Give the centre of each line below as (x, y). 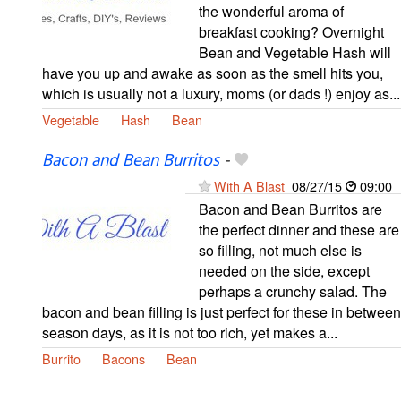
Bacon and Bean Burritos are (290, 209)
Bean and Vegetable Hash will (295, 52)
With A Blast (249, 185)
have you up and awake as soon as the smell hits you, (213, 73)
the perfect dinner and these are (299, 229)
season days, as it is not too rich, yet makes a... (190, 332)
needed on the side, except (284, 270)
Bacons (124, 358)
